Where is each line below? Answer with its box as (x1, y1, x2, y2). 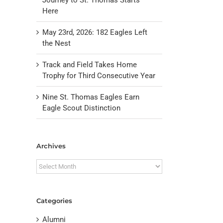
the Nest (42, 38, 71, 48)
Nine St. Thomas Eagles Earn (42, 92, 139, 102)
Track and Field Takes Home (42, 60, 137, 69)
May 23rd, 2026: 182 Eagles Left (42, 27, 147, 37)
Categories (36, 197, 72, 205)
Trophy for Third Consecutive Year (42, 71, 155, 80)
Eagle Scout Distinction (42, 103, 120, 112)
